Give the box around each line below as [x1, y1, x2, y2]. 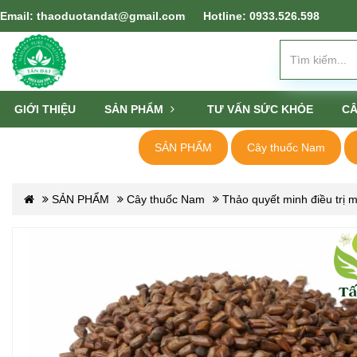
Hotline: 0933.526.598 [203, 10, 320, 22]
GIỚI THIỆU [14, 103, 76, 116]
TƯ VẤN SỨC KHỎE [207, 103, 313, 116]
